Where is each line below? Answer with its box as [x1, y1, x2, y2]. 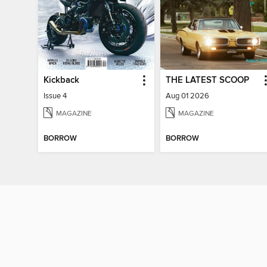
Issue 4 [44, 91, 67, 101]
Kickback [44, 74, 80, 86]
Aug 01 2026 [165, 91, 209, 101]
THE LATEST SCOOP [165, 74, 249, 86]
